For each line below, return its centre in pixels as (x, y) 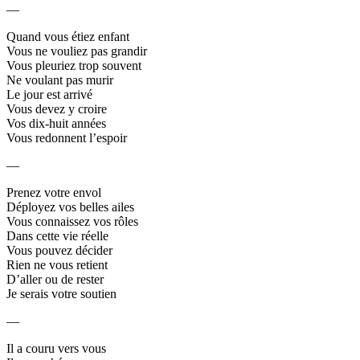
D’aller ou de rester (55, 279)
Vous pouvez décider (59, 250)
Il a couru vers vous (56, 348)
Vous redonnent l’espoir (67, 137)
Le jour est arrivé (49, 94)
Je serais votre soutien (61, 293)
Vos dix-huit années (56, 123)
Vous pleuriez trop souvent (74, 65)
